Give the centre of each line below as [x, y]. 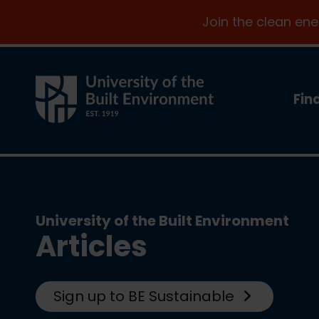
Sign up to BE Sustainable [146, 296]
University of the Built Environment [162, 221]
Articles [91, 246]
